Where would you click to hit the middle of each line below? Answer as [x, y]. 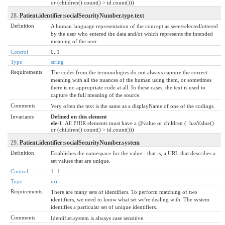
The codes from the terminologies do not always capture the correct [129, 72]
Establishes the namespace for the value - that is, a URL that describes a [133, 153]
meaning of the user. [74, 41]
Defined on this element [79, 116]
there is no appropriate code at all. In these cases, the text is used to [128, 87]
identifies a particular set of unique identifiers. [104, 207]
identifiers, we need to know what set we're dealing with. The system [130, 199]
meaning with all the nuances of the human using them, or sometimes [131, 80]
